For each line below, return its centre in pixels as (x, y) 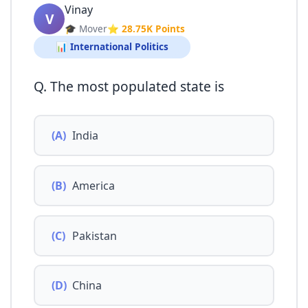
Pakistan (95, 235)
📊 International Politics (112, 47)
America (93, 185)
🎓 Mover (86, 29)
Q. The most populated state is (129, 86)
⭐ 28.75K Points (146, 29)
